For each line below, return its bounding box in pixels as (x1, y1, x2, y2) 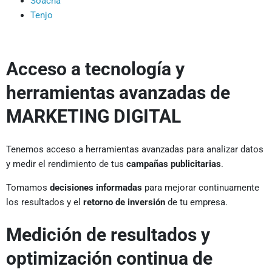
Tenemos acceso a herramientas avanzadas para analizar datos (6, 143, 263, 155)
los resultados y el (6, 196, 83, 208)
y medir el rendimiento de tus (6, 158, 126, 169)
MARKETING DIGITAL (6, 106, 181, 127)
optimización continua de (6, 248, 212, 270)
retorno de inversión (83, 196, 165, 208)
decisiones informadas (50, 182, 142, 193)
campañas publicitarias (126, 158, 221, 169)
